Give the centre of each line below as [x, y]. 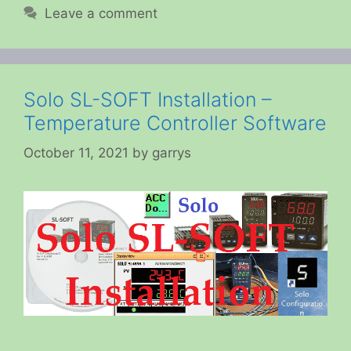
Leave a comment [101, 13]
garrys [172, 153]
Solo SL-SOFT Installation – [148, 99]
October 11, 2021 [76, 153]
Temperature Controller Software [175, 123]
